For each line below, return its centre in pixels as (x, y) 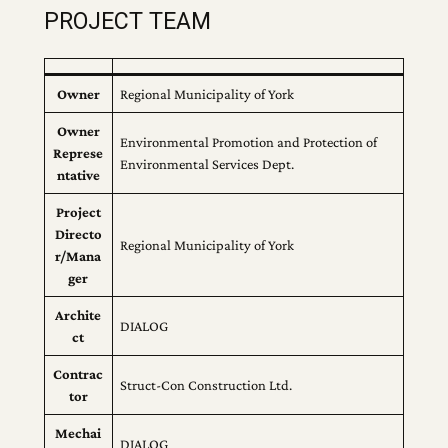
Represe (78, 152)
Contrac (78, 373)
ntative (78, 174)
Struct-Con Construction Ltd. (206, 384)
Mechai (78, 432)
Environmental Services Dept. (207, 163)
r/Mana (78, 255)
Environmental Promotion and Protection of (249, 141)
